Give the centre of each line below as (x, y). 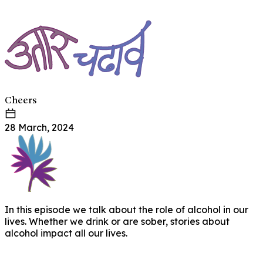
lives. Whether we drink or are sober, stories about (117, 221)
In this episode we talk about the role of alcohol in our (127, 210)
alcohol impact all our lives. (66, 233)
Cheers (21, 101)
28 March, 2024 (39, 127)
